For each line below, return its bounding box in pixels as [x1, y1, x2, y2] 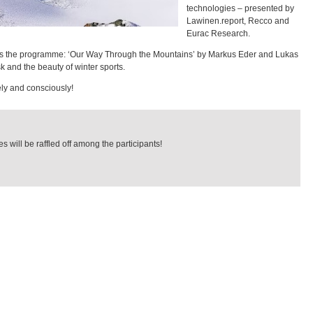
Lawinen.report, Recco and [187, 16, 289, 26]
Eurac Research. [187, 29, 250, 38]
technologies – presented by [187, 3, 294, 13]
